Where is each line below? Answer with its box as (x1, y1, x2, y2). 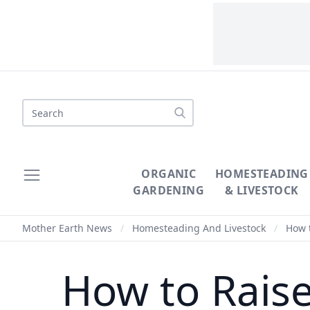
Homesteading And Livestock (132, 221, 266, 235)
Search (21, 99, 57, 114)
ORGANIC (141, 166, 197, 181)
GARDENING (133, 183, 205, 198)
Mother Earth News (22, 221, 112, 235)
